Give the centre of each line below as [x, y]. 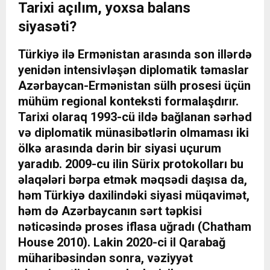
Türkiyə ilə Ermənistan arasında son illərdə [135, 55]
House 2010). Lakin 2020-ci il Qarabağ [122, 243]
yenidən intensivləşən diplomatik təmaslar [133, 70]
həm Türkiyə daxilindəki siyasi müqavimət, [134, 196]
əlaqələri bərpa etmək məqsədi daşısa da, [133, 180]
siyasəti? [47, 27]
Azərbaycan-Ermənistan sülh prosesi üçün [134, 86]
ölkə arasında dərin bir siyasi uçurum [120, 149]
